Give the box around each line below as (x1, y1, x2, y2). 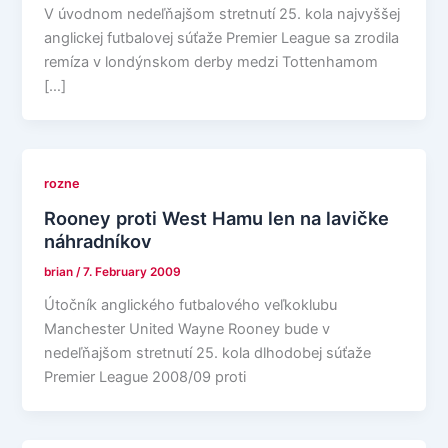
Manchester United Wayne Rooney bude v (44, 319, 331, 338)
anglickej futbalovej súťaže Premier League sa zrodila (44, 29, 400, 48)
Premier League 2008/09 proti (44, 367, 247, 386)
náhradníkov (44, 229, 153, 252)
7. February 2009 (83, 264, 182, 279)
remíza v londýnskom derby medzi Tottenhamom (44, 53, 379, 72)
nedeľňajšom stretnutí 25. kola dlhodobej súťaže (44, 343, 372, 362)
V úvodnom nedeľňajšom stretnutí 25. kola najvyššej (44, 5, 401, 24)
